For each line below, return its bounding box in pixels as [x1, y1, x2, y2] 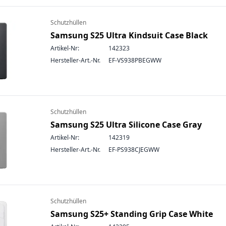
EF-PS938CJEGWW [108, 145, 159, 154]
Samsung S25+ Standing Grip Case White [50, 208, 213, 219]
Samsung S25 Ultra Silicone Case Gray [50, 119, 202, 130]
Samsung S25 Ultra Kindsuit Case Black [50, 30, 208, 41]
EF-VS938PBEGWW [108, 56, 161, 65]
